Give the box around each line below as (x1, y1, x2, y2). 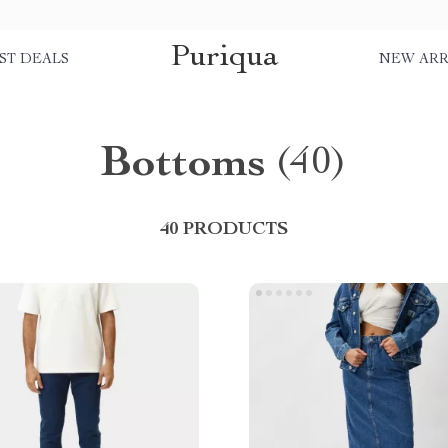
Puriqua (169, 41, 279, 74)
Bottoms (101, 144, 266, 188)
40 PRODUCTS (160, 221, 288, 239)
